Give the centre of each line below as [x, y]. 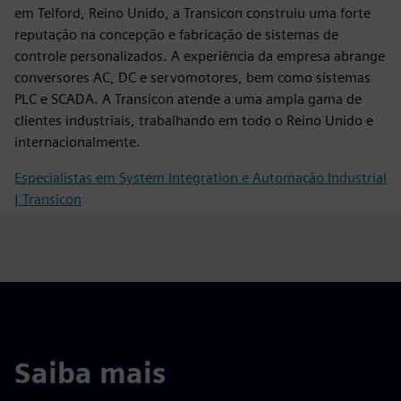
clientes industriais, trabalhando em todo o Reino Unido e [194, 120]
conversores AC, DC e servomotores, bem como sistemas [192, 77]
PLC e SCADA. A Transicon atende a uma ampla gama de [188, 99]
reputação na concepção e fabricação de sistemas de [176, 34]
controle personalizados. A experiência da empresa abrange [200, 56]
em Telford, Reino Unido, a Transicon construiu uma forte [192, 13]
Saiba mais [90, 373]
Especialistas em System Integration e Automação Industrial [200, 178]
